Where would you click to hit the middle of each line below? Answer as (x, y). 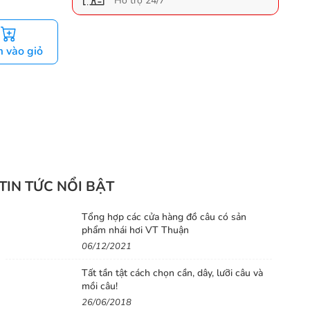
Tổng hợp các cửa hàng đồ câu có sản (164, 217)
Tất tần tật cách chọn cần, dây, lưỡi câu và (173, 273)
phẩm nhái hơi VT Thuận (136, 230)
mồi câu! (100, 286)
